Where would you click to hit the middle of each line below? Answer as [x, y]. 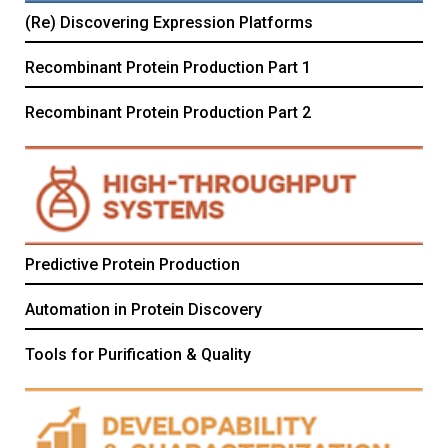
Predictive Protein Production [132, 265]
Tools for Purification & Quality [138, 355]
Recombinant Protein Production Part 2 [168, 112]
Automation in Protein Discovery [143, 310]
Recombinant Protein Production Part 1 [168, 67]
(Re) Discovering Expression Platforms [169, 22]
